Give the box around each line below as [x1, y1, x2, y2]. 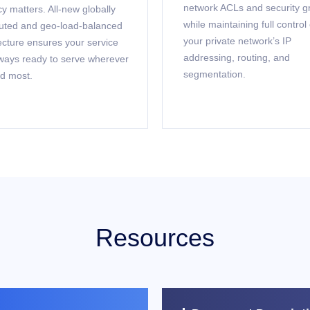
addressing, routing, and [183, 52, 290, 63]
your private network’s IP [183, 35, 291, 46]
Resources [95, 224, 215, 252]
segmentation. [183, 69, 246, 80]
